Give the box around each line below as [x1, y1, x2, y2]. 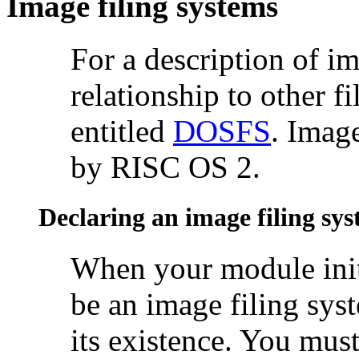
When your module [71, 251, 323, 286]
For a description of [71, 42, 327, 77]
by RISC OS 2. [71, 150, 260, 185]
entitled [71, 114, 173, 149]
